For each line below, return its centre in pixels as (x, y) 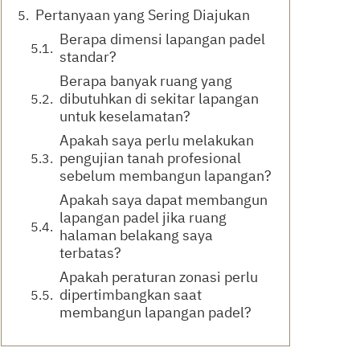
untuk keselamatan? (125, 116)
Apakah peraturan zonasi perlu (159, 277)
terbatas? (90, 253)
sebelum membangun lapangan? (166, 176)
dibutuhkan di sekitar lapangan (159, 98)
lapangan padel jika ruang (143, 217)
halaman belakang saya (136, 235)
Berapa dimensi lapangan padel (162, 39)
